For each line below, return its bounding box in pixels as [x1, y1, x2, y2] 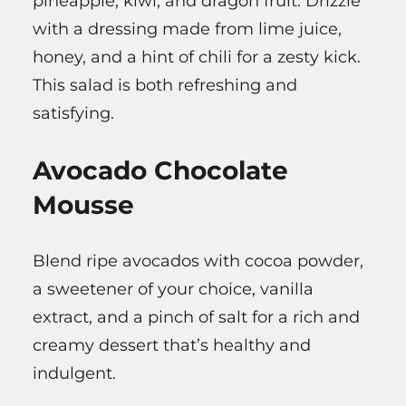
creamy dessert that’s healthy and [33, 335, 311, 356]
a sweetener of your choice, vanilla [33, 279, 314, 300]
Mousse [33, 189, 134, 221]
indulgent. [33, 363, 116, 384]
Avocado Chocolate [33, 155, 288, 187]
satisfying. [33, 103, 114, 124]
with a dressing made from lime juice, [33, 19, 342, 40]
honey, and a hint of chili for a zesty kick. [33, 47, 361, 68]
